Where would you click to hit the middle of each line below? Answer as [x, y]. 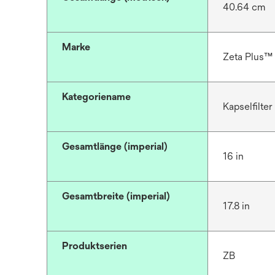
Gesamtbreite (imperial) [116, 196]
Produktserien [95, 246]
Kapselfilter [247, 107]
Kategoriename [96, 97]
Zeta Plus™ [247, 57]
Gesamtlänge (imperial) [115, 146]
